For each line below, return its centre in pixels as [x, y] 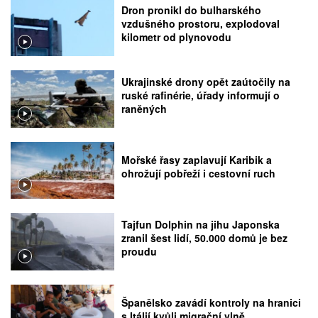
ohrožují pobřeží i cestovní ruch [199, 173]
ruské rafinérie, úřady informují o [201, 95]
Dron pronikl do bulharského [192, 10]
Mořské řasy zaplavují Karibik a [197, 159]
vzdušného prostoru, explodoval [201, 24]
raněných [144, 108]
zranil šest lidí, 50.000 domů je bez [205, 237]
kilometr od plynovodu [177, 37]
